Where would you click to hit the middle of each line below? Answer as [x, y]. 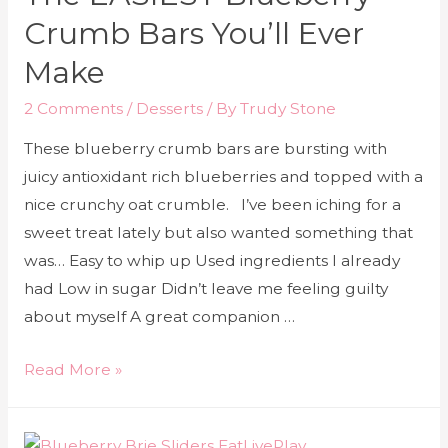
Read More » [72, 370]
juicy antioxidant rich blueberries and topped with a [223, 177]
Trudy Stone [287, 108]
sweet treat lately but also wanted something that [218, 233]
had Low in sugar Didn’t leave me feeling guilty [205, 289]
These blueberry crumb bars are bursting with [205, 149]
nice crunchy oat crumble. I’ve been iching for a [212, 205]
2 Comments [73, 108]
